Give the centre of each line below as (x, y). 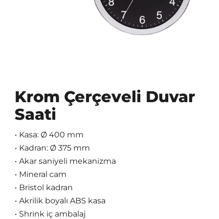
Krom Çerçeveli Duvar (105, 97)
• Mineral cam (40, 175)
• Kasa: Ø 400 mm (49, 135)
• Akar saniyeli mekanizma (65, 161)
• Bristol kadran (44, 188)
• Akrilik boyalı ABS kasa (60, 201)
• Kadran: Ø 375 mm (52, 148)
